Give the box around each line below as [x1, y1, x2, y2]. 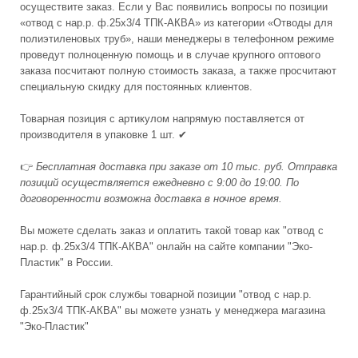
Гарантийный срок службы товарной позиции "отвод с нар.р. [20, 288, 312, 300]
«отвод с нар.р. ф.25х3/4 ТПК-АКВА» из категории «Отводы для [20, 17, 332, 29]
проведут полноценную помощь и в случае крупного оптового [20, 49, 320, 61]
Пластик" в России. [20, 257, 113, 268]
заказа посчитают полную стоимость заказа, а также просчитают [20, 65, 336, 77]
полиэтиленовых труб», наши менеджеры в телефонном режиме [20, 33, 334, 45]
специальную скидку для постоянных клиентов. [20, 81, 253, 93]
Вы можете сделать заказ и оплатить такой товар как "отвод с [20, 225, 324, 237]
